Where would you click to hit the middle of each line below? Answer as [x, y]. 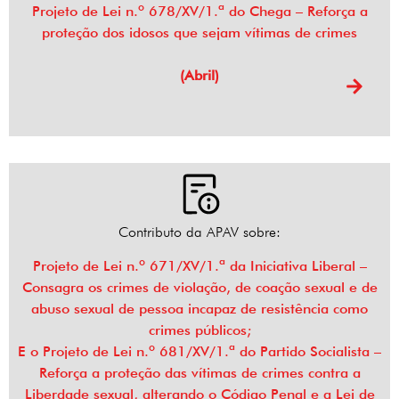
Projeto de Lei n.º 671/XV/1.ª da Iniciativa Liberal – [199, 266]
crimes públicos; [199, 330]
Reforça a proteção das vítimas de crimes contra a [199, 373]
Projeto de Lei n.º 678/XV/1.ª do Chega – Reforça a [199, 12]
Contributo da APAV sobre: [199, 232]
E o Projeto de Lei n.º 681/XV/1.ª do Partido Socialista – [199, 352]
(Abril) [199, 76]
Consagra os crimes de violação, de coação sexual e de [199, 288]
